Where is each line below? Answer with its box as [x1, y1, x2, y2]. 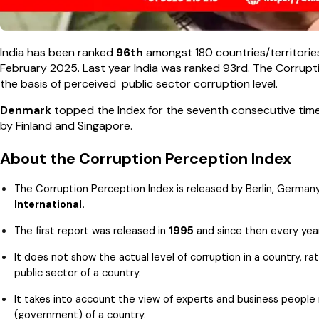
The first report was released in [14, 224, 169, 239]
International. [14, 197, 85, 212]
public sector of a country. [14, 266, 141, 281]
